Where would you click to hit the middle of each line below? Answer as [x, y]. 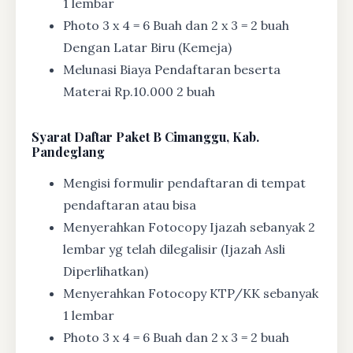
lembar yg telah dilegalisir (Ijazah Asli [174, 249]
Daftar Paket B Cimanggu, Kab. [165, 137]
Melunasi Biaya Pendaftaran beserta [172, 70]
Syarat [51, 137]
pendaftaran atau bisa [130, 205]
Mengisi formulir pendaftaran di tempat [184, 183]
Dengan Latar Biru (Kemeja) [147, 48]
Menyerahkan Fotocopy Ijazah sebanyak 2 [189, 227]
